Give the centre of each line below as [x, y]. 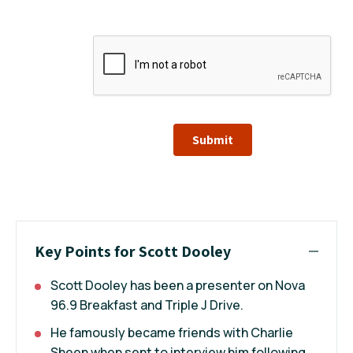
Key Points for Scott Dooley [133, 251]
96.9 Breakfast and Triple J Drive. [147, 305]
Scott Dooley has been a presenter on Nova [178, 285]
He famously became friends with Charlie [172, 332]
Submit [213, 139]
